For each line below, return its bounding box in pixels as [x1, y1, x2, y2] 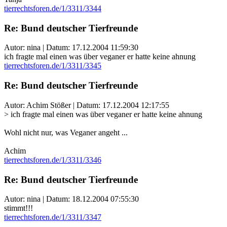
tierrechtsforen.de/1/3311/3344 [4, 4, 101, 13]
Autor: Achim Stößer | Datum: [4, 100, 102, 109]
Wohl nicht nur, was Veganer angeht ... [4, 128, 128, 137]
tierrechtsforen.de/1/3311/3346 [4, 155, 101, 164]
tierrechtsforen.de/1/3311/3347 [4, 213, 101, 222]
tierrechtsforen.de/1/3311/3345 [4, 61, 101, 70]
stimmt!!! [4, 204, 33, 213]
